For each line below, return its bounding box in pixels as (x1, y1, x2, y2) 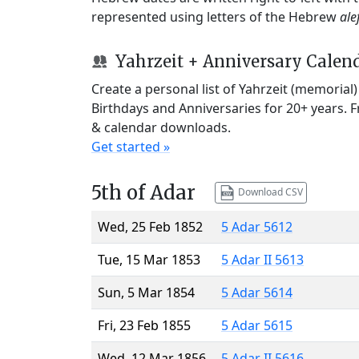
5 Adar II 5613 (221, 250, 304, 268)
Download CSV (235, 184, 303, 199)
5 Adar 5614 (221, 283, 292, 301)
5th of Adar (91, 179, 196, 205)
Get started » (91, 137, 170, 155)
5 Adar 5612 (221, 217, 292, 236)
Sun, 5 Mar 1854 (98, 283, 195, 301)
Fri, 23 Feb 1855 (98, 316, 191, 334)
